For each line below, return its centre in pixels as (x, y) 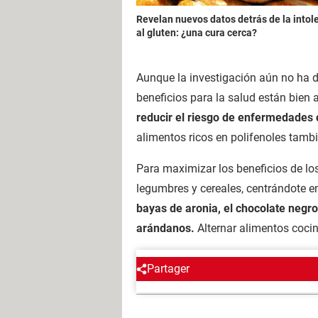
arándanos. (165, 228)
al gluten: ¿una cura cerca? (197, 32)
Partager (168, 268)
